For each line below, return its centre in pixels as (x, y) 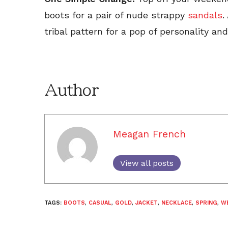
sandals (205, 15)
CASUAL (100, 203)
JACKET (147, 203)
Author (71, 90)
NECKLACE (177, 203)
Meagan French (149, 134)
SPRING (206, 203)
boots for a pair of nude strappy (116, 15)
